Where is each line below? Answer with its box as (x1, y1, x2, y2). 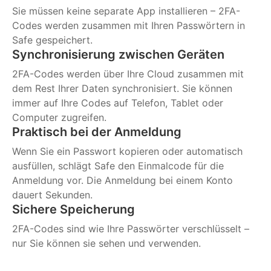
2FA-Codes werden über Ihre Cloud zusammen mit (12, 68, 244, 80)
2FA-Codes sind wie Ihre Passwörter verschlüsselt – (12, 223, 249, 235)
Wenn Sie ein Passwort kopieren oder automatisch (12, 145, 243, 157)
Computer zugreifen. (12, 111, 106, 123)
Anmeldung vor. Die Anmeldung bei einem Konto (12, 174, 233, 186)
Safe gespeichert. (12, 34, 93, 46)
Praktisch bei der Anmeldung (12, 125, 181, 139)
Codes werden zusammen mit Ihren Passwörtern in (12, 19, 245, 31)
